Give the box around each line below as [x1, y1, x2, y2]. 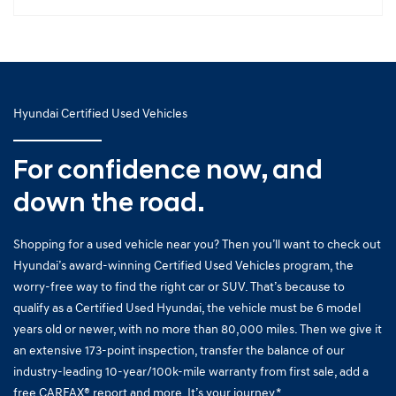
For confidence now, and [13, 157, 323, 186]
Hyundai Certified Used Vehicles [13, 107, 187, 121]
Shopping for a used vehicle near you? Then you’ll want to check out [13, 238, 381, 252]
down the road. [13, 190, 205, 218]
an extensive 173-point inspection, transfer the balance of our [13, 344, 345, 358]
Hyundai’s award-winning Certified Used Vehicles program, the [13, 259, 354, 273]
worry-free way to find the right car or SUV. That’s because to [13, 280, 345, 294]
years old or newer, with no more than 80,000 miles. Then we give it [13, 323, 382, 337]
